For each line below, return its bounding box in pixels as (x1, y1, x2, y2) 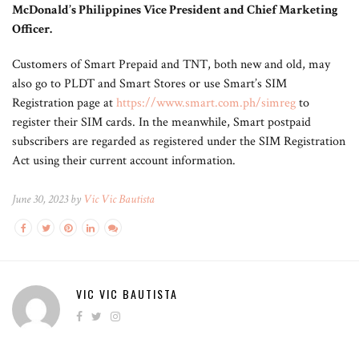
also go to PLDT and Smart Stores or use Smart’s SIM (12, 75, 287, 92)
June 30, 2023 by (12, 192, 83, 207)
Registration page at (12, 95, 116, 111)
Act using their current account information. (12, 152, 236, 169)
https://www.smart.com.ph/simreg (116, 95, 296, 111)
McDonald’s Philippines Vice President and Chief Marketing (12, 2, 338, 18)
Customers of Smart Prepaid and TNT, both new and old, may (12, 56, 330, 73)
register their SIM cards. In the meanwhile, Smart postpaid (12, 114, 311, 131)
